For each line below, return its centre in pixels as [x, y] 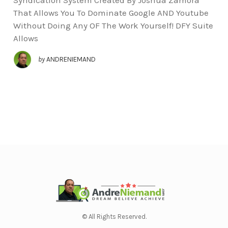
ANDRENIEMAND [71, 59]
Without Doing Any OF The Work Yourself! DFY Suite [113, 25]
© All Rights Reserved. [114, 217]
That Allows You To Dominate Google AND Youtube [111, 12]
